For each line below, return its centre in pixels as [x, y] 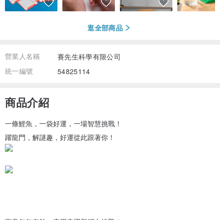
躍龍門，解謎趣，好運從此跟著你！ [60, 137]
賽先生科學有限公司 [89, 56]
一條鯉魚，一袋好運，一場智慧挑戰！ [63, 123]
